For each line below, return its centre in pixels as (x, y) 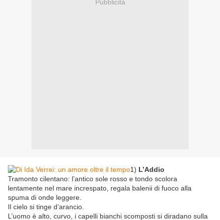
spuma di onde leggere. (45, 198)
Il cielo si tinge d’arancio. (46, 207)
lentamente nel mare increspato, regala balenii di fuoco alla (100, 188)
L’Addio (151, 170)
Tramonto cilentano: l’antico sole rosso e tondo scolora (93, 179)
